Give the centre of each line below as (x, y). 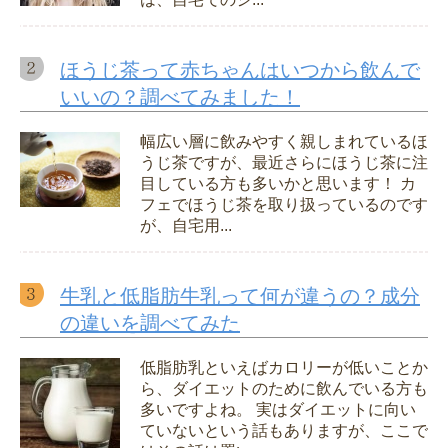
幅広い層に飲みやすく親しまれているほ (284, 142)
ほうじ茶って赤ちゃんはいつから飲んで (240, 70)
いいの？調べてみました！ (180, 97)
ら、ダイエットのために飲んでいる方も (284, 389)
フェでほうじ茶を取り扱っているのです (284, 205)
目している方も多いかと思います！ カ (278, 184)
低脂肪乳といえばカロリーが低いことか (284, 368)
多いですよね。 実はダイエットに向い (278, 410)
